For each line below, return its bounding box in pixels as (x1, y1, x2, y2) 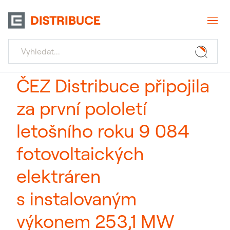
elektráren (16, 164, 101, 187)
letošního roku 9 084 (16, 119, 189, 142)
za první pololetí (16, 97, 147, 120)
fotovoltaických (16, 142, 144, 165)
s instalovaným (16, 187, 137, 210)
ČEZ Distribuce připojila (16, 74, 209, 97)
